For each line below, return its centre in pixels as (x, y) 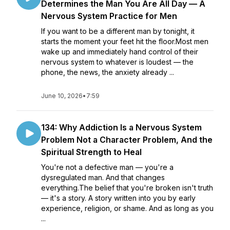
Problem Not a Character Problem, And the (127, 140)
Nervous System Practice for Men (109, 16)
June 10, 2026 (62, 96)
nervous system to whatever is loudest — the (117, 62)
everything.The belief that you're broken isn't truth (127, 188)
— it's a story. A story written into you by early (118, 198)
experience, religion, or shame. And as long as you (127, 208)
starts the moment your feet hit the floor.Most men (125, 41)
